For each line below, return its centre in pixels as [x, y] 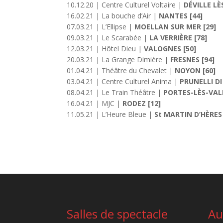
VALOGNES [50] [170, 49]
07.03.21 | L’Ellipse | [101, 27]
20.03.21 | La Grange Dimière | [119, 60]
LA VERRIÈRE [171, 38]
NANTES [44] [181, 16]
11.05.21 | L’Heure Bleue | [111, 114]
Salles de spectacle [117, 214]
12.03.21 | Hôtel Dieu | [106, 49]
